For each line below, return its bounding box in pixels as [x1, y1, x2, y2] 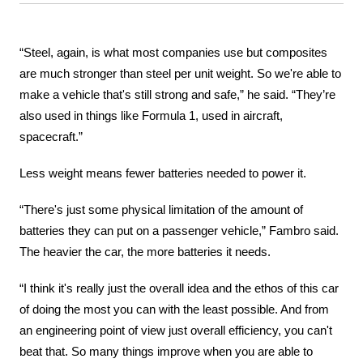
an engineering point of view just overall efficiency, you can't [19, 324, 333, 338]
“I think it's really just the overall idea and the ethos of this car [19, 282, 340, 296]
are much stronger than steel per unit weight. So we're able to [19, 67, 342, 81]
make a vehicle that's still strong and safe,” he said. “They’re [19, 88, 336, 102]
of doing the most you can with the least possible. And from [19, 303, 330, 317]
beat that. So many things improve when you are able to [19, 345, 314, 359]
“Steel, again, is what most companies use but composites [19, 46, 328, 60]
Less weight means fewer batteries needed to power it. [19, 167, 307, 181]
